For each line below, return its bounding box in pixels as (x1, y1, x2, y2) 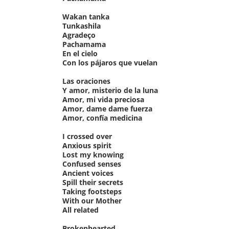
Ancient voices (62, 168, 113, 178)
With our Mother (62, 195, 122, 205)
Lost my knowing (62, 149, 124, 159)
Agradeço (62, 30, 96, 40)
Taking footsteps (62, 186, 122, 196)
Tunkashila (62, 20, 101, 31)
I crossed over (62, 131, 112, 141)
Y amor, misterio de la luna (62, 85, 158, 95)
